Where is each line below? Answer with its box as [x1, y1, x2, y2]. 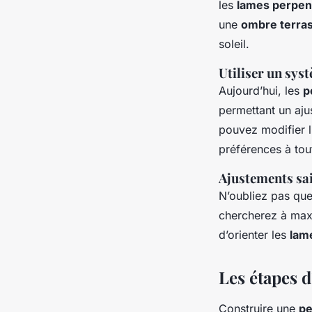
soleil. [219, 36, 249, 51]
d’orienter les [219, 227, 290, 242]
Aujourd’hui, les [219, 83, 303, 97]
